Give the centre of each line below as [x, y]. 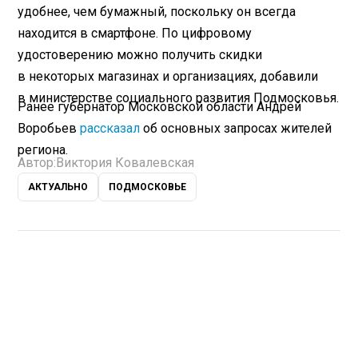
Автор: [37, 163]
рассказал [110, 128]
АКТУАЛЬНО [58, 187]
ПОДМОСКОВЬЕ [148, 187]
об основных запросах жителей [236, 128]
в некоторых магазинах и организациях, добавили [168, 76]
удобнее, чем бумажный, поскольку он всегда [157, 11]
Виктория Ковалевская [125, 163]
